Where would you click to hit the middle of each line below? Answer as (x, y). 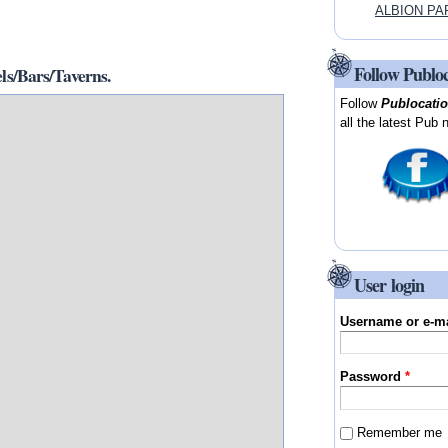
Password (373, 377)
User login (389, 284)
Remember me (400, 432)
